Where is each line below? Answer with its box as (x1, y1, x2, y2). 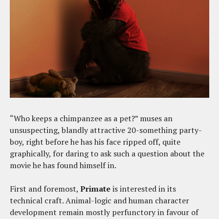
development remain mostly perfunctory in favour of (10, 207, 198, 218)
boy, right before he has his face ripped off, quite (10, 136, 180, 148)
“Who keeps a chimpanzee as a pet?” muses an (10, 113, 173, 124)
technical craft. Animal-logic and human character (10, 195, 189, 206)
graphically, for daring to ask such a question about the (10, 148, 204, 159)
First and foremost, (10, 183, 80, 195)
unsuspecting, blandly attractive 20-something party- (10, 125, 202, 136)
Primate (80, 183, 110, 195)
